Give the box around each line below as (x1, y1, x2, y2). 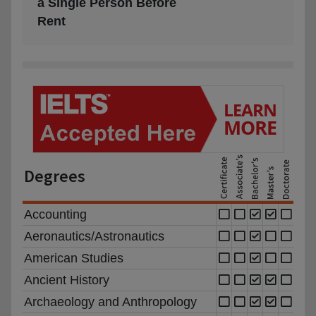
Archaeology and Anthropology (24, 294, 197, 309)
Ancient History (24, 272, 109, 287)
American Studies (24, 250, 123, 265)
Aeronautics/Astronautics (24, 229, 164, 243)
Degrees (24, 164, 85, 187)
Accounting (24, 207, 87, 221)
